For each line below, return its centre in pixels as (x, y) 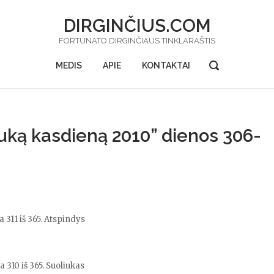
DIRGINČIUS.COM (137, 26)
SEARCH (228, 76)
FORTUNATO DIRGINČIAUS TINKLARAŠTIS (137, 41)
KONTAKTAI (166, 65)
